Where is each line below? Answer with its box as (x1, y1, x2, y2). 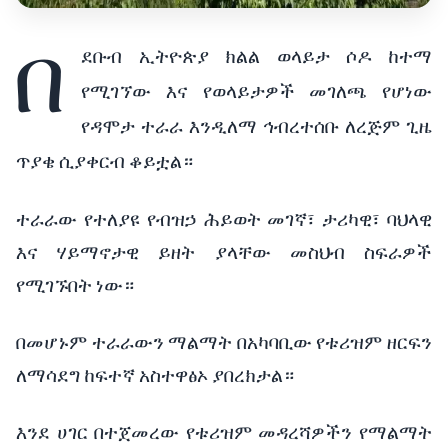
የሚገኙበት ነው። (16, 271, 134, 300)
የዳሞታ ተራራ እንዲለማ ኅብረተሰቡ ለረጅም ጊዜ (81, 112, 432, 141)
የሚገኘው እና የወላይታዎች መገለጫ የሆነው (81, 77, 432, 106)
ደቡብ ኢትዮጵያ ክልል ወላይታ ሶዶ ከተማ (81, 42, 432, 71)
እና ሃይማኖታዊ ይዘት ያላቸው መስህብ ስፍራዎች (16, 238, 432, 267)
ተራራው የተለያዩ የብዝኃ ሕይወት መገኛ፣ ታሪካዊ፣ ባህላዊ (16, 205, 432, 234)
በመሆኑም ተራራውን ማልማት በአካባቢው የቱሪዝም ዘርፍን (16, 328, 432, 357)
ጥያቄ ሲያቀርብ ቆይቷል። (16, 147, 193, 176)
